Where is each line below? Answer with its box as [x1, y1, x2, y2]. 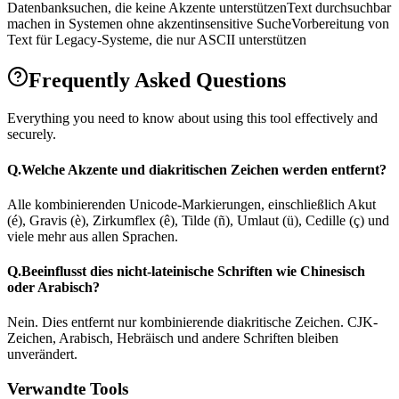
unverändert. [7, 346, 77, 362]
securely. [7, 126, 56, 142]
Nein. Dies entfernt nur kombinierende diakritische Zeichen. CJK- [7, 314, 378, 330]
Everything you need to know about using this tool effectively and [7, 110, 378, 126]
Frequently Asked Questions [28, 69, 286, 93]
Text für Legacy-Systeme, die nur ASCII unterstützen [7, 32, 306, 48]
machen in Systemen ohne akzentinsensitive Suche [7, 16, 291, 32]
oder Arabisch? [7, 280, 100, 296]
